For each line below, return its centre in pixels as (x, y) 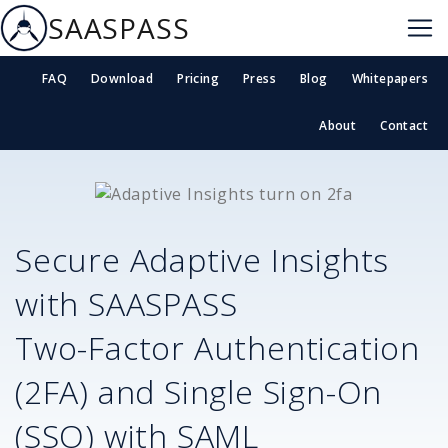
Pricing (198, 79)
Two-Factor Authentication (217, 347)
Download (122, 79)
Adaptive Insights (259, 259)
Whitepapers (389, 79)
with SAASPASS (126, 303)
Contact (404, 126)
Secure (72, 259)
